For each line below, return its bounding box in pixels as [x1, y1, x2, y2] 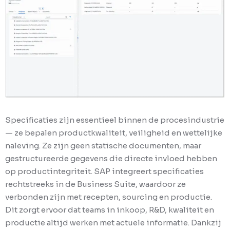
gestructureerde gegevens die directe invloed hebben [5, 154, 217, 164]
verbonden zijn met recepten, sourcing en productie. [5, 192, 212, 202]
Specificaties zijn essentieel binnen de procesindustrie [5, 115, 224, 125]
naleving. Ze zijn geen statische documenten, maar [5, 141, 201, 151]
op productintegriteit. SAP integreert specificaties [5, 166, 204, 177]
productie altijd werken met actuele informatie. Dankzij [5, 218, 221, 228]
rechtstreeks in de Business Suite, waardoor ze [5, 179, 186, 189]
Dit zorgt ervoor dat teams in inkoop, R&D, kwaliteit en [5, 205, 214, 215]
